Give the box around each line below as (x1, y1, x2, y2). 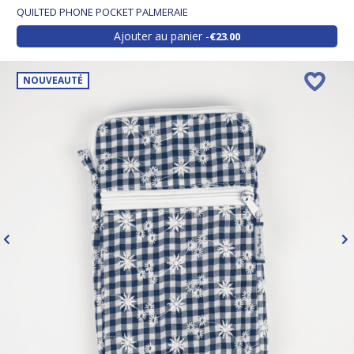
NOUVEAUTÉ (23, 73, 83, 87)
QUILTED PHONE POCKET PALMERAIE (17, 4, 188, 19)
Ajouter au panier (114, 28, 203, 43)
